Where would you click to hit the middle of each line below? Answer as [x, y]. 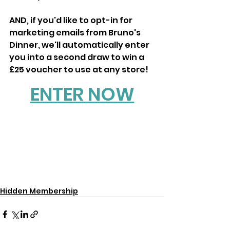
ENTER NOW [82, 94]
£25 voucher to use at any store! [79, 69]
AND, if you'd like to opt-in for [72, 20]
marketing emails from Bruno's [76, 32]
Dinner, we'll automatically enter [80, 45]
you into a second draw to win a [78, 57]
